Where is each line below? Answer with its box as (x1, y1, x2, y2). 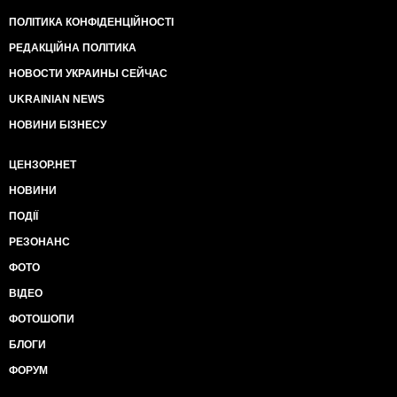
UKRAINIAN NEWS (9, 93, 105, 106)
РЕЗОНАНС (9, 236, 70, 249)
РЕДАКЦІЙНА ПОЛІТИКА (9, 42, 136, 55)
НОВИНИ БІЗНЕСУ (9, 119, 106, 132)
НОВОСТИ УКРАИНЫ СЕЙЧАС (9, 67, 167, 81)
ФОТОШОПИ (9, 313, 74, 326)
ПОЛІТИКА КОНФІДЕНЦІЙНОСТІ (9, 16, 174, 29)
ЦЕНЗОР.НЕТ (9, 159, 76, 172)
